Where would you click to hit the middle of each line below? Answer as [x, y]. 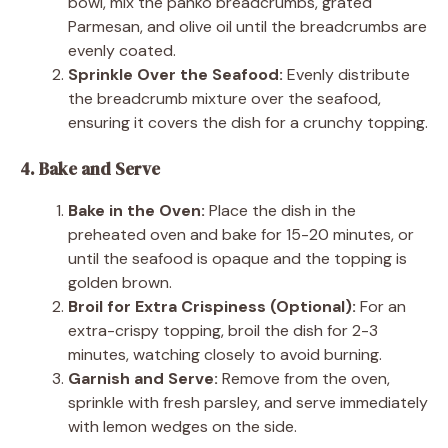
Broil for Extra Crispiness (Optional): [212, 306]
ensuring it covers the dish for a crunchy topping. [248, 122]
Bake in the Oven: [136, 210]
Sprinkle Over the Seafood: [175, 74]
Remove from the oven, [304, 378]
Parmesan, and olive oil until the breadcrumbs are [247, 26]
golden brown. [120, 282]
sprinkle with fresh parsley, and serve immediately [248, 402]
